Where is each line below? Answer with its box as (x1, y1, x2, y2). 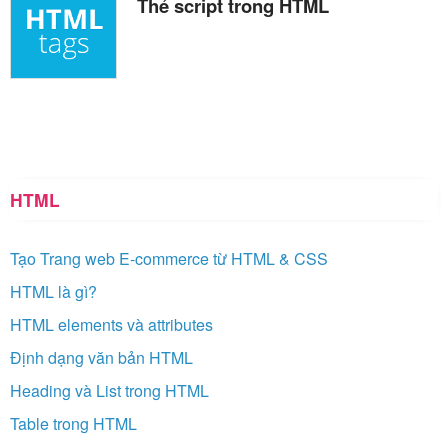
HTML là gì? (10, 280, 97, 304)
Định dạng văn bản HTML (10, 346, 193, 370)
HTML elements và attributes (10, 313, 213, 337)
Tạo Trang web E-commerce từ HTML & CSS (10, 247, 328, 271)
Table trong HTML (10, 412, 137, 436)
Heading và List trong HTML (10, 379, 209, 403)
